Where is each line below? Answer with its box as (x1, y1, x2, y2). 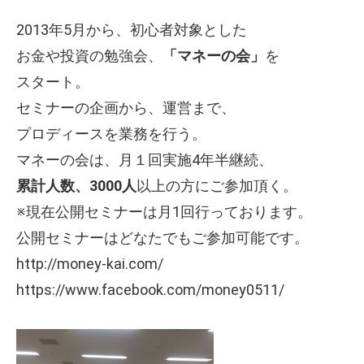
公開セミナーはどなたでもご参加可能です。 (16, 229, 309, 247)
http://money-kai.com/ (16, 255, 163, 273)
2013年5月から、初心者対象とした (16, 21, 247, 39)
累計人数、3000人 (16, 177, 136, 195)
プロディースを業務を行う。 (16, 125, 206, 143)
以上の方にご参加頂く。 (136, 177, 297, 195)
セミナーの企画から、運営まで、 (16, 99, 236, 117)
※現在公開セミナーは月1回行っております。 (16, 203, 312, 221)
